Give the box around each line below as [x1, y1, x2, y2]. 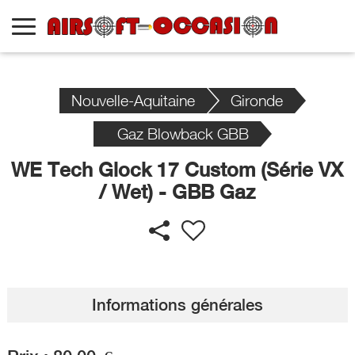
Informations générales [91, 295, 263, 315]
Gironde [231, 91, 284, 109]
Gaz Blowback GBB [117, 124, 250, 143]
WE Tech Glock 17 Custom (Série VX [11, 158, 344, 181]
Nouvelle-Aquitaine [71, 91, 196, 109]
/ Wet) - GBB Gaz [99, 181, 256, 203]
